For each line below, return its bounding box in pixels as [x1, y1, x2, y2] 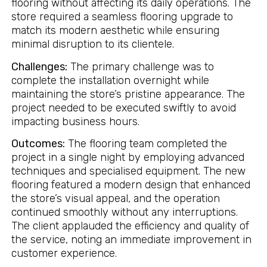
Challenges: [11, 60, 67, 73]
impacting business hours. [11, 114, 139, 128]
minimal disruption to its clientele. [11, 38, 174, 51]
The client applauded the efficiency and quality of [11, 219, 249, 233]
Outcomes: [11, 137, 65, 151]
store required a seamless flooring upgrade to [11, 10, 233, 24]
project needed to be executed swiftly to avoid [11, 101, 236, 114]
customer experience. [11, 247, 117, 260]
